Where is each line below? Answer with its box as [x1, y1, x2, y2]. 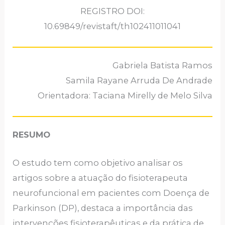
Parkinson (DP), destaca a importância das [13, 203, 193, 213]
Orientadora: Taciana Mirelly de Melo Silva [37, 90, 212, 100]
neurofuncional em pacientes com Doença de [13, 188, 210, 198]
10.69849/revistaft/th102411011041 [44, 21, 181, 31]
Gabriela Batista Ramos [112, 60, 212, 70]
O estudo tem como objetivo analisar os [13, 158, 183, 168]
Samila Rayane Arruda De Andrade [65, 75, 212, 85]
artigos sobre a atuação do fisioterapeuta [13, 173, 188, 183]
